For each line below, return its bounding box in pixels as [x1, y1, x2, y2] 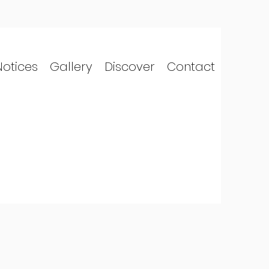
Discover [104, 58, 155, 75]
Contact [167, 58, 215, 75]
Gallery [50, 58, 92, 75]
